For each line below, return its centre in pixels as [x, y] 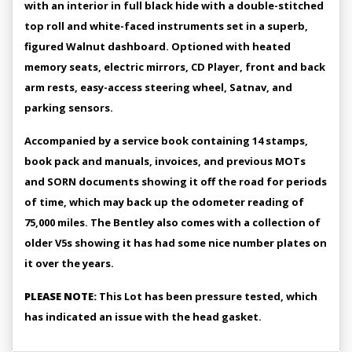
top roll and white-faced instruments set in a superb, [166, 26]
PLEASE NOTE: [60, 296]
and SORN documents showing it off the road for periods [176, 181]
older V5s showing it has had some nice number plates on [176, 243]
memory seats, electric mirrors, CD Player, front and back [175, 67]
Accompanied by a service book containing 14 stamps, [166, 141]
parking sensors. [69, 108]
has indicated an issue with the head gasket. [143, 317]
